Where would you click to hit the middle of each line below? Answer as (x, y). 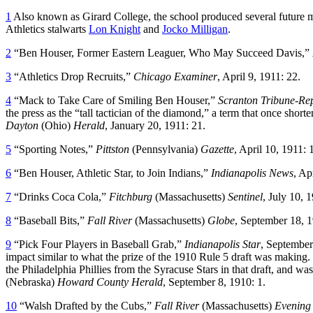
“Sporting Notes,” (53, 149)
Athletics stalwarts (47, 29)
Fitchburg (131, 196)
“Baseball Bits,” (49, 220)
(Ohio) (56, 125)
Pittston (112, 149)
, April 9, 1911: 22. (259, 76)
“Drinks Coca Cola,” (60, 196)
